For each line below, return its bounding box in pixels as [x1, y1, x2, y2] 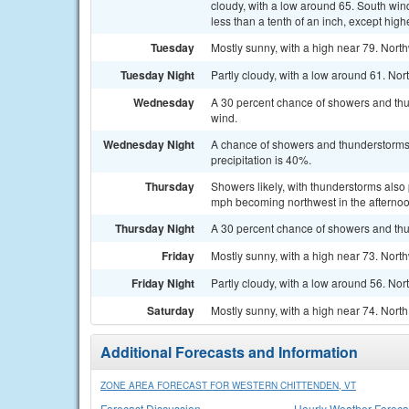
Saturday [147, 302, 194, 319]
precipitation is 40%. [211, 152, 311, 167]
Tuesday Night [121, 67, 194, 83]
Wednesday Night [103, 136, 194, 152]
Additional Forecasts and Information [100, 341, 358, 362]
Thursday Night [115, 220, 194, 236]
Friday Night [131, 275, 194, 291]
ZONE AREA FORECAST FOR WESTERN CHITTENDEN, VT [100, 379, 356, 392]
